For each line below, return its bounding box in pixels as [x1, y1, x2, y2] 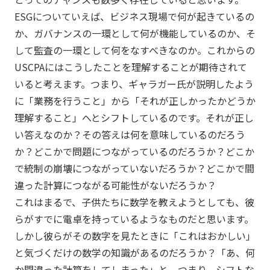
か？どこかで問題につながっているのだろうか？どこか [14, 143, 254, 159]
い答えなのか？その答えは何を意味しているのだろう [14, 127, 245, 142]
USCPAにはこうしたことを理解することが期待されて [14, 59, 247, 74]
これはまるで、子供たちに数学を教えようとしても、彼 [14, 194, 254, 209]
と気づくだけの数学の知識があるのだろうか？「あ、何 [14, 245, 255, 260]
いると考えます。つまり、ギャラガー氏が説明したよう [14, 76, 254, 91]
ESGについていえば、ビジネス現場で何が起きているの [14, 8, 254, 24]
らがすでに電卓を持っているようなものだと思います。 [14, 211, 254, 226]
